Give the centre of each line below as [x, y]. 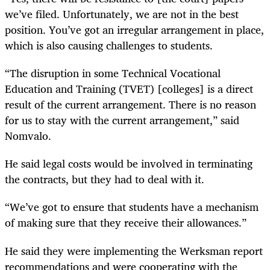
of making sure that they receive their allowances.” [126, 223]
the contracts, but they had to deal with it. [106, 179]
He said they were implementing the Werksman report [134, 250]
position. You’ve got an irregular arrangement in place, [134, 29]
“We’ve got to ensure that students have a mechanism [132, 207]
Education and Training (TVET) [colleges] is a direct [129, 89]
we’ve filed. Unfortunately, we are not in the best [122, 14]
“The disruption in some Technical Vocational [113, 73]
